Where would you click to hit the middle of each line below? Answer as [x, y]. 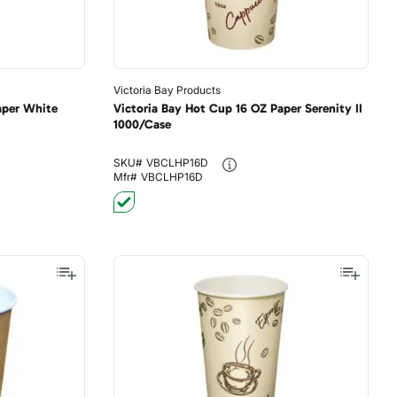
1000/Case [142, 125]
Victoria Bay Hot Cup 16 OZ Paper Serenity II [237, 109]
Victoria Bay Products [167, 90]
